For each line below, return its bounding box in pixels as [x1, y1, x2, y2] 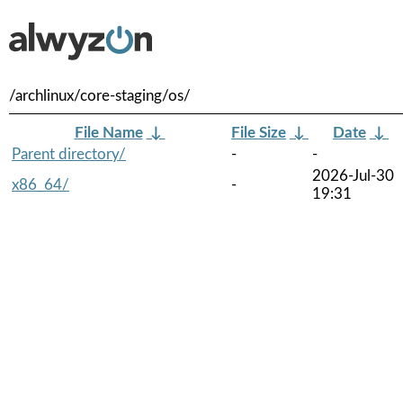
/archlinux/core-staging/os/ [9, 88, 191, 103]
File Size [231, 124, 286, 140]
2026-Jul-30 [312, 167, 394, 184]
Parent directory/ [12, 146, 126, 162]
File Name [74, 124, 143, 140]
